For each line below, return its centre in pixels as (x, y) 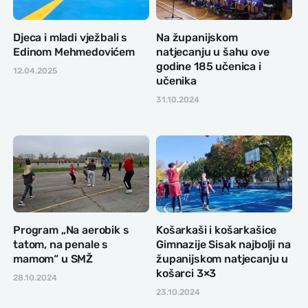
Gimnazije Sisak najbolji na (223, 244)
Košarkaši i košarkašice (217, 230)
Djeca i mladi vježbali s (70, 38)
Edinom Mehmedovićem (74, 52)
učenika (176, 81)
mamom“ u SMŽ (53, 258)
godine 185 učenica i (209, 67)
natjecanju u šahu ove (213, 52)
